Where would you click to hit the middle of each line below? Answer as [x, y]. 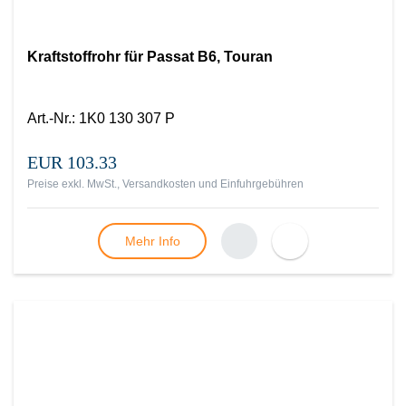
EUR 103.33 [72, 162]
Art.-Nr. [49, 118]
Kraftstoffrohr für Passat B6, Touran [150, 57]
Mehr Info [152, 241]
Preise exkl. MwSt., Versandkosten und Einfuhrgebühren [165, 184]
